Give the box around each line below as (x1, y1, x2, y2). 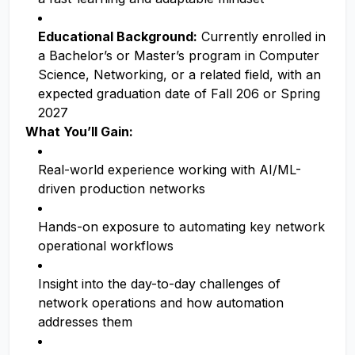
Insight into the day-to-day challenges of (38, 276, 281, 292)
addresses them (38, 314, 132, 330)
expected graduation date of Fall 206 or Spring (38, 86, 320, 101)
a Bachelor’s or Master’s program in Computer (38, 48, 319, 63)
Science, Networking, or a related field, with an (38, 67, 321, 82)
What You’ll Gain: (25, 124, 133, 139)
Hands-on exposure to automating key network (38, 219, 325, 235)
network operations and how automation (38, 295, 284, 311)
